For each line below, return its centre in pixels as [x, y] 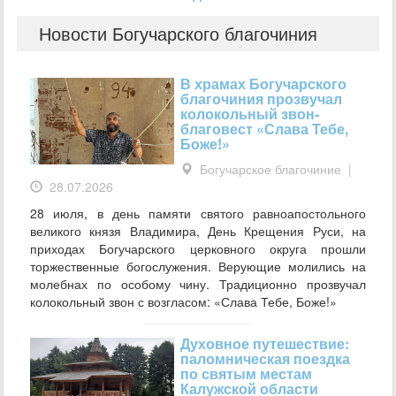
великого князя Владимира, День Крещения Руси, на [198, 231]
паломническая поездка [265, 358]
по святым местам [246, 373]
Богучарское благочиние [270, 169]
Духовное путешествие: [265, 343]
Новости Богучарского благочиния [178, 33]
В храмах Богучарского [263, 84]
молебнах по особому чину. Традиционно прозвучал [198, 284]
